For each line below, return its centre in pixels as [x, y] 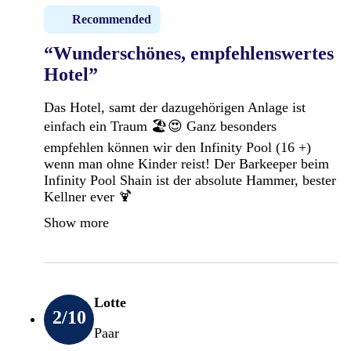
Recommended [112, 19]
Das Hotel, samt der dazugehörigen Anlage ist [175, 107]
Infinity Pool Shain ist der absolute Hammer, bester [190, 180]
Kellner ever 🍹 [88, 196]
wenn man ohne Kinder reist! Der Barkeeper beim [186, 163]
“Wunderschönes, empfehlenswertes [189, 53]
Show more [76, 222]
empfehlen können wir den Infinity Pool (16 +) [177, 147]
